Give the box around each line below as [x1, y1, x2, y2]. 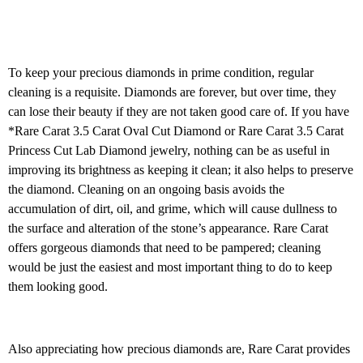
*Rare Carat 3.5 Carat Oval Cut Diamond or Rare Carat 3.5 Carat [8, 124, 344, 139]
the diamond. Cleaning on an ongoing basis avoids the [8, 182, 284, 197]
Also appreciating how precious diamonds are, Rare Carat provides [8, 342, 350, 357]
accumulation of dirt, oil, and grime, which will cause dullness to [8, 202, 337, 216]
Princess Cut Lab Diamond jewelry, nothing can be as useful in [8, 143, 330, 158]
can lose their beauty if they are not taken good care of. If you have [8, 105, 349, 119]
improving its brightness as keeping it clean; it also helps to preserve [8, 163, 353, 177]
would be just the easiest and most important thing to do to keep [8, 260, 332, 275]
